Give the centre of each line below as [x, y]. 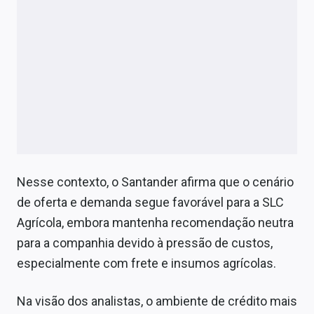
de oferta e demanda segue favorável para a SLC [150, 203]
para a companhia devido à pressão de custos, [145, 243]
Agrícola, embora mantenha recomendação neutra [155, 223]
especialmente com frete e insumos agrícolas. [146, 264]
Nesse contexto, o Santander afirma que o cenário [155, 182]
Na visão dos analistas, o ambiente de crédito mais [157, 301]
